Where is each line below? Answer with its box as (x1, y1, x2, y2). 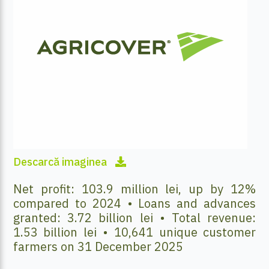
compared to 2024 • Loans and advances (13, 195, 256, 211)
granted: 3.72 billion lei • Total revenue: (13, 209, 256, 226)
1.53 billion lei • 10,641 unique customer (13, 223, 256, 240)
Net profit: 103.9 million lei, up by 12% (13, 180, 256, 197)
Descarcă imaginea (13, 155, 109, 169)
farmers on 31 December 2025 (13, 238, 183, 255)
